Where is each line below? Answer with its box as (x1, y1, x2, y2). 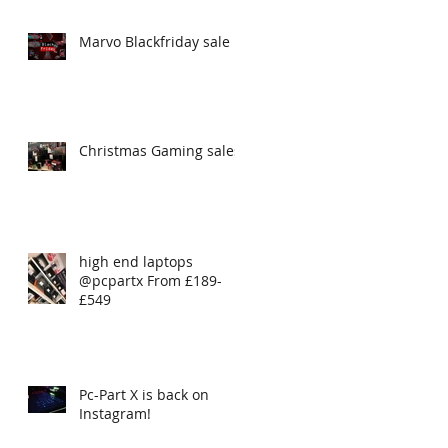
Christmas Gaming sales (79, 140, 241, 160)
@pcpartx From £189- (79, 270, 222, 290)
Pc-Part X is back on (79, 384, 209, 404)
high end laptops (79, 251, 193, 271)
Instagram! (79, 403, 151, 423)
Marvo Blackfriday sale (79, 31, 230, 51)
